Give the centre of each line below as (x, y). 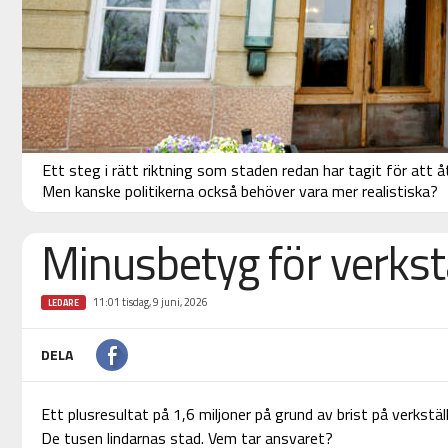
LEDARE (63, 303)
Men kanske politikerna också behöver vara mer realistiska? (239, 191)
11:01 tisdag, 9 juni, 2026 (150, 302)
